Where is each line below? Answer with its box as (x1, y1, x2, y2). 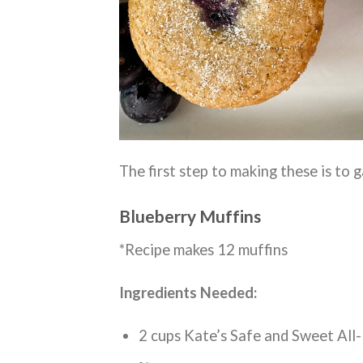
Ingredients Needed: (119, 283, 257, 301)
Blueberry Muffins (119, 206, 261, 227)
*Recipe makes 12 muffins (119, 240, 288, 258)
